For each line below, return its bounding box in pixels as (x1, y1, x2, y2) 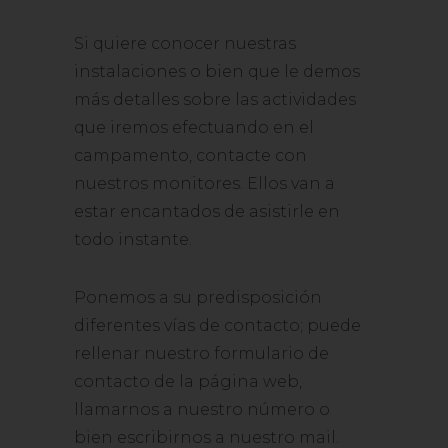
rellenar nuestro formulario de (74, 344, 329, 363)
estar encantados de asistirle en (74, 202, 340, 221)
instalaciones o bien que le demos (74, 62, 360, 81)
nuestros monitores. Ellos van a (74, 174, 335, 193)
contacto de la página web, (74, 372, 302, 391)
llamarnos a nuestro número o (74, 400, 330, 419)
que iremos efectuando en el (74, 118, 314, 137)
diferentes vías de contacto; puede (74, 316, 361, 335)
